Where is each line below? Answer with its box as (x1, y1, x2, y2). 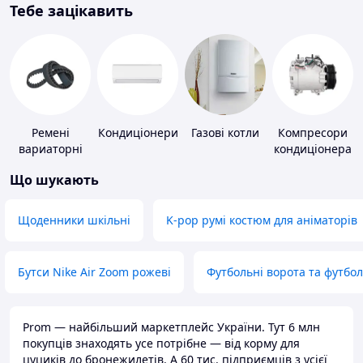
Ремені (31, 125, 70, 141)
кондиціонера (274, 141, 352, 157)
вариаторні (18, 141, 83, 157)
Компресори (278, 125, 348, 141)
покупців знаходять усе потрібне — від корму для (23, 335, 300, 352)
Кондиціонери (97, 125, 178, 141)
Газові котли (191, 125, 259, 141)
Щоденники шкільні (18, 212, 130, 228)
